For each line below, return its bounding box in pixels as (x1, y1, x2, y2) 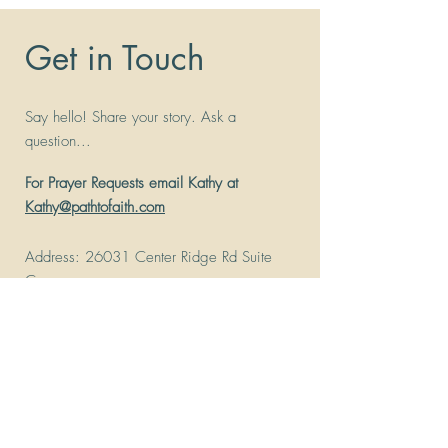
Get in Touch (25, 37, 204, 80)
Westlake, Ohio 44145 (25, 293, 185, 313)
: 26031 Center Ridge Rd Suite (75, 247, 272, 267)
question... (25, 131, 91, 151)
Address (25, 247, 75, 267)
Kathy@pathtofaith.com (25, 197, 165, 217)
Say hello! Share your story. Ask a (25, 107, 236, 127)
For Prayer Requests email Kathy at (25, 173, 238, 193)
